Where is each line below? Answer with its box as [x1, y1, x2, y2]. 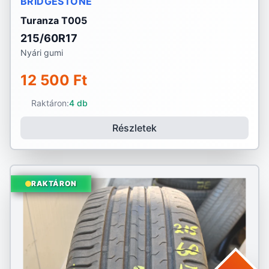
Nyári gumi [20, 47, 63, 58]
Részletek [112, 122, 157, 134]
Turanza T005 [20, 14, 87, 26]
